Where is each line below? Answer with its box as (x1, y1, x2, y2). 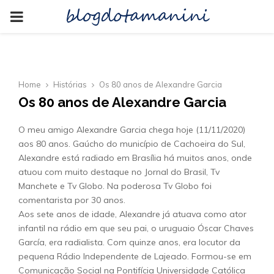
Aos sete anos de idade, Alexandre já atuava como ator (18, 209, 246, 220)
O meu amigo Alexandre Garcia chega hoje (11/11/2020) (18, 124, 245, 135)
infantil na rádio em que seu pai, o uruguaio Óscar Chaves (18, 223, 254, 234)
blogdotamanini (65, 3, 209, 30)
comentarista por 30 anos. (18, 194, 125, 206)
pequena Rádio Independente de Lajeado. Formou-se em (18, 251, 251, 262)
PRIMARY (9, 7, 75, 25)
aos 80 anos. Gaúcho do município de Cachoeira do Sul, (18, 138, 245, 149)
